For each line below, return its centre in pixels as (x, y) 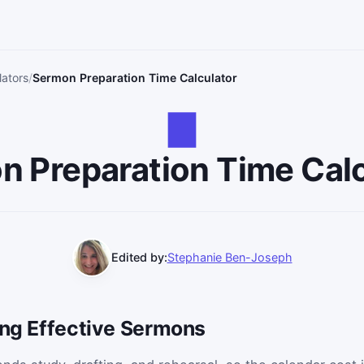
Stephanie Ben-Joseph (230, 258)
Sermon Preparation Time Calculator (135, 78)
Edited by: (139, 258)
